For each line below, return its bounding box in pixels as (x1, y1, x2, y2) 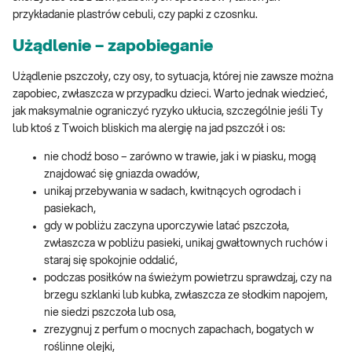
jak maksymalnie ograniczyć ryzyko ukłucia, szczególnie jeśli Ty (13, 105, 323, 117)
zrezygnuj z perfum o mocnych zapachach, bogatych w (44, 324, 313, 335)
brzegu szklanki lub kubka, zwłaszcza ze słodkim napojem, (44, 289, 328, 301)
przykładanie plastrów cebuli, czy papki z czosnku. (13, 9, 258, 21)
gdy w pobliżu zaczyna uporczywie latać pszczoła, (44, 220, 289, 232)
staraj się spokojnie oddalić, (44, 255, 178, 266)
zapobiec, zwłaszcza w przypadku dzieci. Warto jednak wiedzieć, (13, 88, 328, 100)
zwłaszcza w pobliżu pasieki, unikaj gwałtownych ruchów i (44, 237, 328, 249)
